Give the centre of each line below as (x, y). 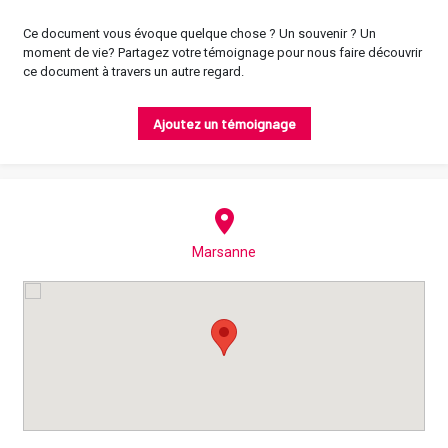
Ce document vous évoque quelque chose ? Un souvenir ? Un (199, 33)
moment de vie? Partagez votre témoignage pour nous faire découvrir (222, 52)
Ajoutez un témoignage (224, 123)
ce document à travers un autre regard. (133, 71)
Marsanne (224, 251)
